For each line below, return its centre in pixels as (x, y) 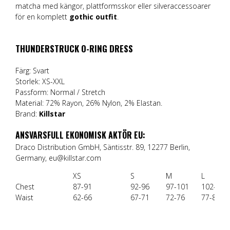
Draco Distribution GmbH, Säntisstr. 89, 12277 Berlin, (103, 147)
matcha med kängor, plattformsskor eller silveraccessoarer (113, 6)
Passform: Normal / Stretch (60, 92)
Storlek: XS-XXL (40, 81)
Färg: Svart (32, 70)
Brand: (27, 113)
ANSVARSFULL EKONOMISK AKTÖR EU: (80, 135)
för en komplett (42, 17)
